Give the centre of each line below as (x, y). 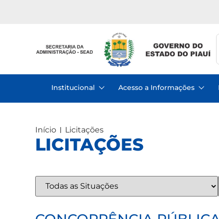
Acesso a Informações (156, 87)
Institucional (73, 87)
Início (46, 130)
